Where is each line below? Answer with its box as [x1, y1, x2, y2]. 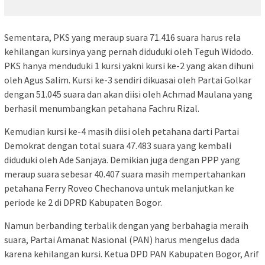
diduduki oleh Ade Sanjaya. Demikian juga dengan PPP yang [4, 154, 240, 166]
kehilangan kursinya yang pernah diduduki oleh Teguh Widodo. [4, 46, 253, 58]
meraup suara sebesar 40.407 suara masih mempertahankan [4, 168, 245, 180]
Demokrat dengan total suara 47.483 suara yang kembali [4, 140, 231, 152]
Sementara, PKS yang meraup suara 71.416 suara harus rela [4, 31, 241, 44]
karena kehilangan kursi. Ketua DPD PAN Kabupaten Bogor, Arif [4, 248, 259, 260]
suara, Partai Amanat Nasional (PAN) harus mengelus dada [4, 234, 240, 246]
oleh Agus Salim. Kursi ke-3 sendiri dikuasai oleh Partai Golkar [4, 74, 251, 86]
